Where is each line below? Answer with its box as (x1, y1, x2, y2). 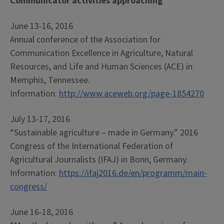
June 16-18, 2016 (10, 206, 73, 218)
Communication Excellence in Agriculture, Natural (10, 47, 193, 59)
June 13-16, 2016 (10, 20, 73, 32)
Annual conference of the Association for (10, 33, 160, 46)
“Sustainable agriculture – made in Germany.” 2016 (10, 126, 198, 139)
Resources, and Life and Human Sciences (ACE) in (10, 60, 192, 73)
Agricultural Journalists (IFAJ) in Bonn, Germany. (10, 153, 188, 166)
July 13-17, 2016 (10, 113, 70, 125)
